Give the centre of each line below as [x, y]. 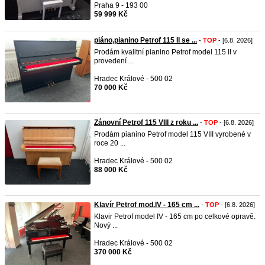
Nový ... [106, 225]
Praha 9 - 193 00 [121, 5]
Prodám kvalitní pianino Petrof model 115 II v [165, 52]
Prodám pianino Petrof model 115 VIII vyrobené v [172, 134]
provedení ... [114, 61]
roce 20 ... [110, 143]
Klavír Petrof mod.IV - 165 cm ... [147, 205]
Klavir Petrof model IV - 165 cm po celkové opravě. [175, 216]
